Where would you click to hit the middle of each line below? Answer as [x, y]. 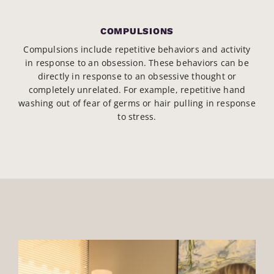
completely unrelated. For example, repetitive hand [137, 90]
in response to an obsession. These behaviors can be [137, 63]
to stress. [137, 117]
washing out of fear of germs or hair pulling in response [137, 103]
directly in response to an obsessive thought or [137, 76]
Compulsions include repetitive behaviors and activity [137, 50]
